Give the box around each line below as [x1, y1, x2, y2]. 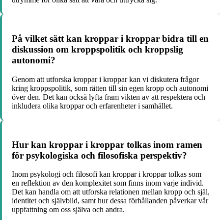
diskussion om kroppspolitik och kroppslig [12, 44, 183, 55]
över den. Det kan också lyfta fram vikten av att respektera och [12, 92, 205, 101]
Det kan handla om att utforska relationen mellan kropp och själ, [12, 188, 210, 196]
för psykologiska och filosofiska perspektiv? [12, 150, 187, 161]
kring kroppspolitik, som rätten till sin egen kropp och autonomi [12, 83, 208, 92]
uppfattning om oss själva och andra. [12, 205, 125, 214]
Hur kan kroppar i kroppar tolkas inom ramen [12, 139, 202, 150]
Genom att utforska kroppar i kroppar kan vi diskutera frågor [12, 75, 199, 83]
